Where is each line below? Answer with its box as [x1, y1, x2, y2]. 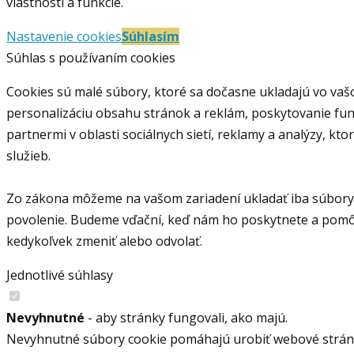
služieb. [6, 147, 51, 164]
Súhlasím [122, 28, 179, 45]
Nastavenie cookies [6, 28, 122, 45]
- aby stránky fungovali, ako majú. [85, 309, 288, 326]
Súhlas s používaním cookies [6, 49, 175, 66]
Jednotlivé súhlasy [6, 266, 113, 284]
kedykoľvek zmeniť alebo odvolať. [6, 232, 202, 250]
